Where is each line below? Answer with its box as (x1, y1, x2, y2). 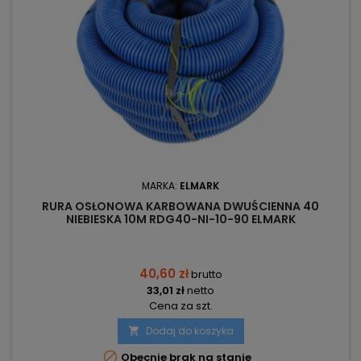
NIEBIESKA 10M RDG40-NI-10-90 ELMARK (65, 211, 296, 228)
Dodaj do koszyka (145, 324, 234, 338)
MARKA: (142, 179, 180, 193)
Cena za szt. (148, 298, 213, 314)
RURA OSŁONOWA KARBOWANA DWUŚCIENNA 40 (42, 198, 319, 215)
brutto (190, 267, 222, 283)
